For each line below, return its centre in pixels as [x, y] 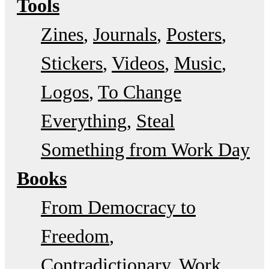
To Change [140, 92]
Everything [84, 121]
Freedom [75, 236]
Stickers [72, 63]
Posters [194, 35]
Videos [138, 63]
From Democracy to [118, 207]
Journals [125, 35]
